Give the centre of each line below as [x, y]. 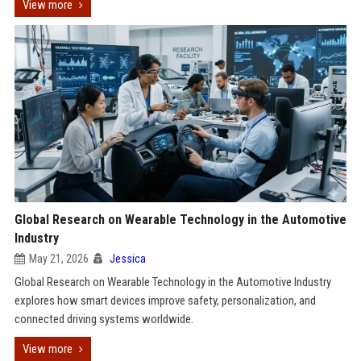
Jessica [127, 259]
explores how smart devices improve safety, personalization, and [165, 301]
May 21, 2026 [58, 259]
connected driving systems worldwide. [104, 319]
